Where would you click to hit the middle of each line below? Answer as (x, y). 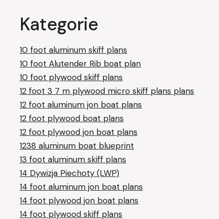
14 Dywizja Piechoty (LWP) (70, 173)
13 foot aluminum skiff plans (73, 159)
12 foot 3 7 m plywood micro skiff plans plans (107, 91)
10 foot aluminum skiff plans (74, 50)
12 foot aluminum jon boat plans (81, 104)
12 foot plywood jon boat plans (79, 132)
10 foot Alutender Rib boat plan (80, 63)
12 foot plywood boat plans (72, 118)
